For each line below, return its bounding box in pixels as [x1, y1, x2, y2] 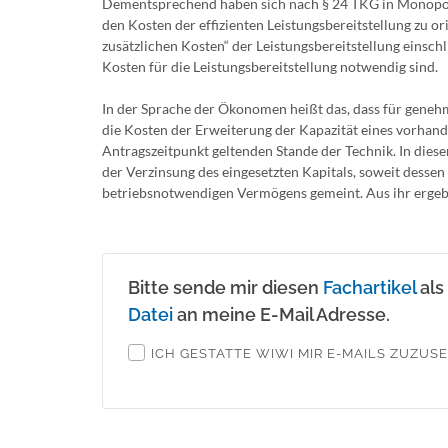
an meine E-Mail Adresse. [173, 304, 390, 325]
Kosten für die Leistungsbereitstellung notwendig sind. [102, 58, 438, 75]
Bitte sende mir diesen [128, 277, 323, 298]
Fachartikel [323, 277, 416, 298]
